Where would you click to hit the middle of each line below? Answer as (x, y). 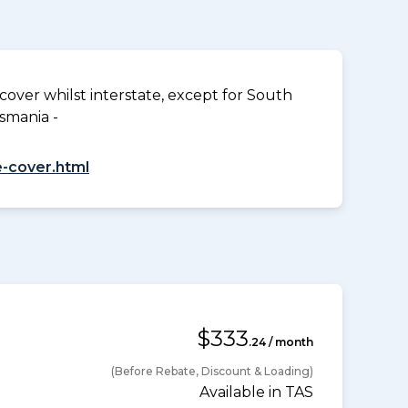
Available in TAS (256, 392)
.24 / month (281, 342)
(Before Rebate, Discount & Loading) (212, 371)
